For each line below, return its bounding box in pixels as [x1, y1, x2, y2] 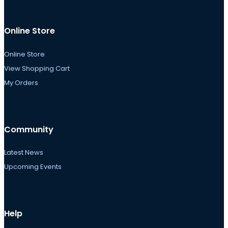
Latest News [4, 147, 43, 157]
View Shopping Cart [4, 63, 70, 73]
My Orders [4, 77, 38, 88]
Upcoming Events [4, 161, 62, 172]
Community [4, 123, 53, 135]
